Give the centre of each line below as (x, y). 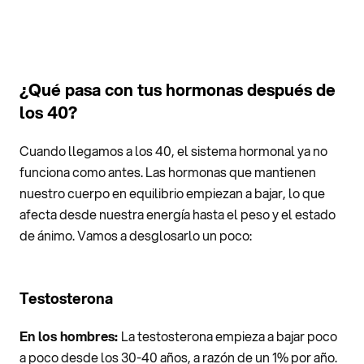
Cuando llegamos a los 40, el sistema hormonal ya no (173, 150)
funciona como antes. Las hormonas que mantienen (168, 171)
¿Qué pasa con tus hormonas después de (178, 89)
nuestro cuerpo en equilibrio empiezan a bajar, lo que (172, 193)
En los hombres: (70, 336)
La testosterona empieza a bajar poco (229, 336)
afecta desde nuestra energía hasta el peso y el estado (178, 214)
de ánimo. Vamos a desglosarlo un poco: (136, 235)
